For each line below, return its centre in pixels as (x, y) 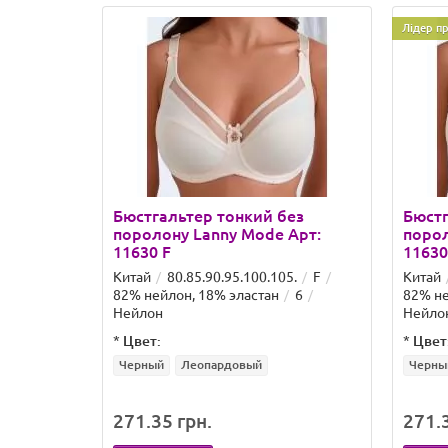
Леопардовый (221, 364)
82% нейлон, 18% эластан (196, 295)
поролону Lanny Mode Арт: (217, 234)
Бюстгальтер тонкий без (208, 216)
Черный (141, 364)
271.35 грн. (162, 421)
